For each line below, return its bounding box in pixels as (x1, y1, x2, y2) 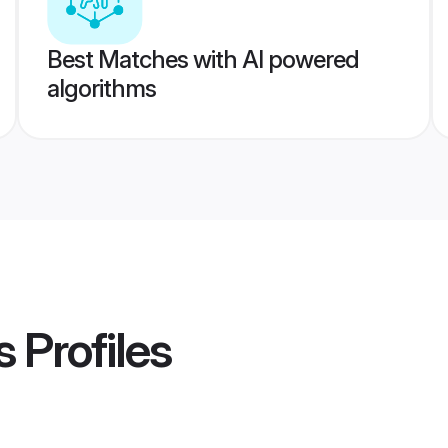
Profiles (15, 320, 171, 380)
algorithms (46, 74, 156, 103)
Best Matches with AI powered (46, 45, 359, 74)
